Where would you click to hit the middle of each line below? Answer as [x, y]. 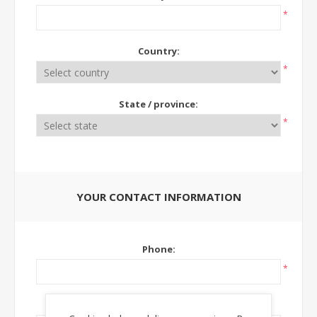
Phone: [158, 249]
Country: [158, 51]
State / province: [158, 104]
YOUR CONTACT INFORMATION [158, 197]
